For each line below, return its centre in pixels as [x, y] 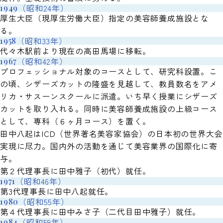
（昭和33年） [42, 41]
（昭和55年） [44, 202]
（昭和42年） [42, 61]
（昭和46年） [41, 181]
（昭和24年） [43, 8]
